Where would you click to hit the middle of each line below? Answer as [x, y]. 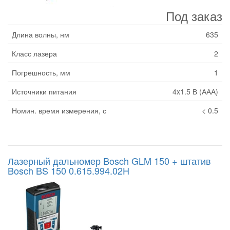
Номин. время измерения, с [59, 111]
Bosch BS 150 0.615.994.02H [69, 171]
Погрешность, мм [41, 73]
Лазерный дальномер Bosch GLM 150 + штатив [109, 161]
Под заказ [194, 16]
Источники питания [44, 92]
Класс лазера [34, 54]
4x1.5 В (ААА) [195, 92]
